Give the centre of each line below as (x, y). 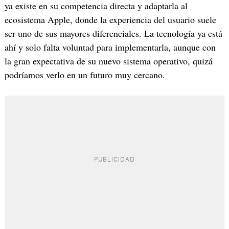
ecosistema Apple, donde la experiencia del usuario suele (110, 19)
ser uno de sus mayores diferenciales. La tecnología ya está (113, 33)
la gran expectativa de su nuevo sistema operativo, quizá (108, 61)
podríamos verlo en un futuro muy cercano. (85, 75)
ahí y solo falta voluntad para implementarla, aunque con (110, 47)
